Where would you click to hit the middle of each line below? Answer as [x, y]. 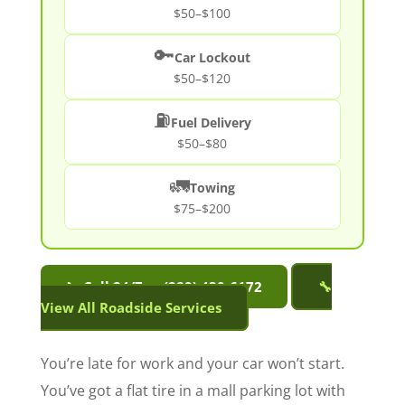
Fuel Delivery [211, 123]
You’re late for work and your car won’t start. [192, 364]
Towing [212, 188]
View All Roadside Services [131, 308]
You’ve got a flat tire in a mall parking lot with [193, 391]
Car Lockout [212, 58]
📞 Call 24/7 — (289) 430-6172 [164, 287]
